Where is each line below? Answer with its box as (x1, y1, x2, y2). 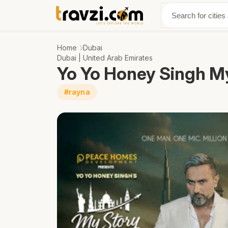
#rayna (64, 88, 90, 96)
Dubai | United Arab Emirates (57, 53, 153, 62)
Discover (165, 11, 195, 20)
